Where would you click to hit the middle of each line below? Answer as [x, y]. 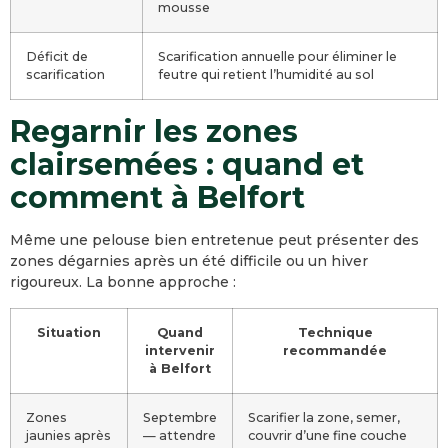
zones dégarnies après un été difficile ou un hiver [189, 261]
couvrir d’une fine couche [327, 435]
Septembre [180, 417]
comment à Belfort [157, 197]
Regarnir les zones [154, 131]
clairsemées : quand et [187, 164]
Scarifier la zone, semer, [324, 417]
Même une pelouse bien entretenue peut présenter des [214, 240]
